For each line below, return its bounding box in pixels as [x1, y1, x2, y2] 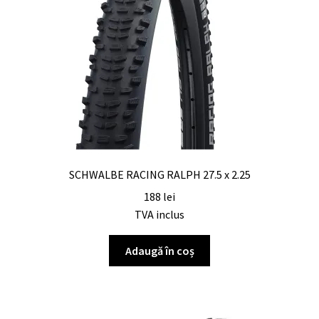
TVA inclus [135, 206, 184, 221]
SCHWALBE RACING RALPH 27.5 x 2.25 [68, 167, 251, 182]
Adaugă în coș [125, 243, 194, 258]
